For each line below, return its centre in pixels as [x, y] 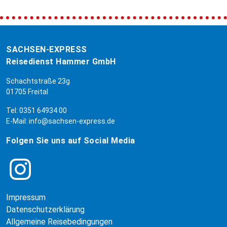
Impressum [26, 197]
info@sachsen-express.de [72, 121]
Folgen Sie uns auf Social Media [71, 140]
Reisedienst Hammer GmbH [61, 61]
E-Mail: [17, 121]
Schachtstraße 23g [38, 81]
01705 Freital [27, 91]
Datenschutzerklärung [45, 209]
